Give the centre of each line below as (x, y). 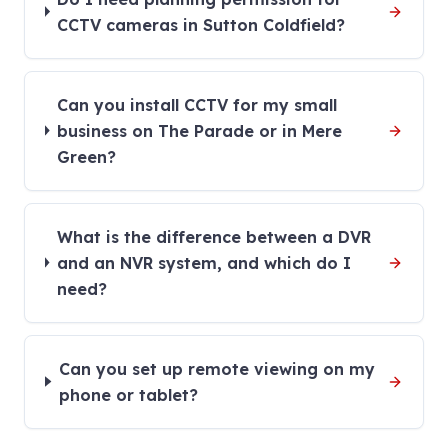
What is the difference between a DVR (213, 236)
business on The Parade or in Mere (199, 130)
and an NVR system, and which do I (203, 262)
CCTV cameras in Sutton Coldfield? (201, 24)
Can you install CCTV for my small (196, 104)
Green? (86, 156)
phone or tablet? (128, 394)
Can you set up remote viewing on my (216, 368)
